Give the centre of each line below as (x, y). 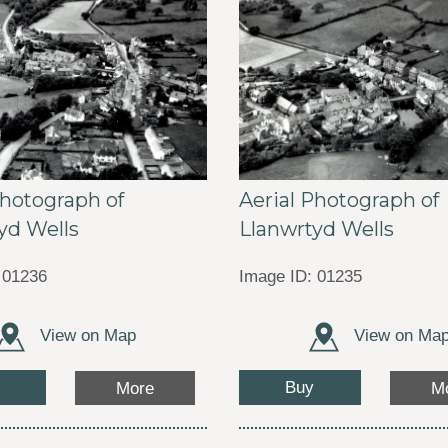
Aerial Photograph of (338, 200)
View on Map (85, 334)
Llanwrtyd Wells (316, 229)
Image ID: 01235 (300, 276)
